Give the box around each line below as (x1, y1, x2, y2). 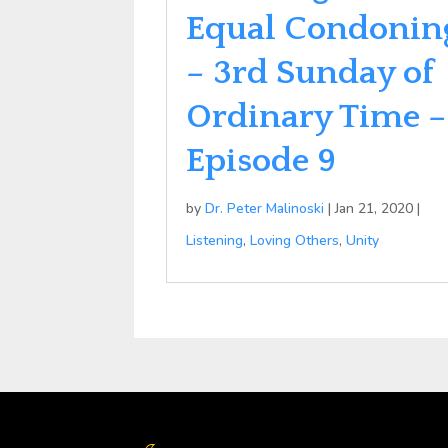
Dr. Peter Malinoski (205, 198, 325, 218)
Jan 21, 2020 (335, 198, 414, 218)
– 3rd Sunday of (186, 53, 435, 92)
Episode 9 (186, 141, 337, 180)
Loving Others (250, 230, 340, 250)
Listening (186, 230, 244, 250)
